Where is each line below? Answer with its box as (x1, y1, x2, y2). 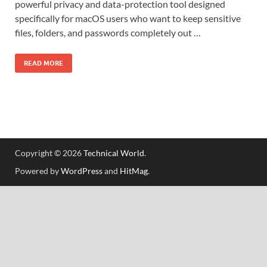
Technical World (83, 147, 144, 158)
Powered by (15, 165, 61, 176)
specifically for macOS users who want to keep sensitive (15, 12, 241, 24)
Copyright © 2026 (15, 147, 83, 158)
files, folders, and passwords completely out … (15, 26, 201, 38)
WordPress (61, 165, 103, 176)
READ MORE (24, 58, 63, 67)
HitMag (120, 165, 148, 176)
